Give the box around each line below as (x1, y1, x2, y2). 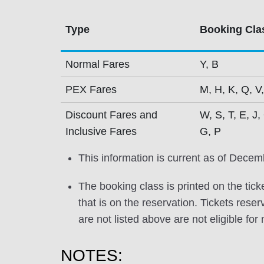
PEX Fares (65, 84, 117, 95)
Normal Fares (65, 58, 130, 70)
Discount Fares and (65, 109, 157, 121)
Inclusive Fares (65, 126, 137, 137)
